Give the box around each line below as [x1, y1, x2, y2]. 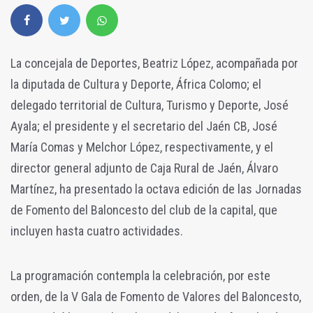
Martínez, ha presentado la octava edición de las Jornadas [10, 182, 302, 197]
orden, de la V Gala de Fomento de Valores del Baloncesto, [10, 289, 301, 305]
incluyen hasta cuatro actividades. [10, 224, 183, 239]
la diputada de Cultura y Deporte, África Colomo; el [10, 77, 261, 92]
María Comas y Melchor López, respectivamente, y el [10, 140, 273, 155]
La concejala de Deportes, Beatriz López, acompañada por [10, 56, 298, 71]
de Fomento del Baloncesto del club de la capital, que [10, 203, 277, 218]
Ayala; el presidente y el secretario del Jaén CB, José [10, 119, 277, 134]
